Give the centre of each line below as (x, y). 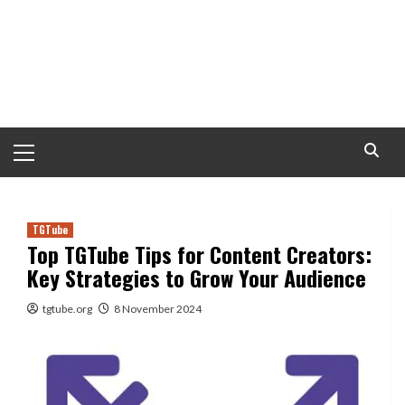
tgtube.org (67, 309)
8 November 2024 (158, 309)
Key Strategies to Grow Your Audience (197, 278)
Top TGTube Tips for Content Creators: (199, 254)
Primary (38, 138)
